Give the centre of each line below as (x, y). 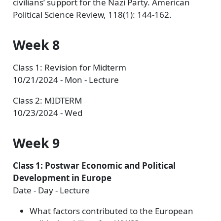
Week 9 (36, 143)
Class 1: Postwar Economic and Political (94, 166)
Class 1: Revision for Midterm (69, 67)
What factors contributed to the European (111, 211)
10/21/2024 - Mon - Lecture (66, 80)
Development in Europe (62, 178)
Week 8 (36, 45)
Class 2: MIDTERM (47, 100)
